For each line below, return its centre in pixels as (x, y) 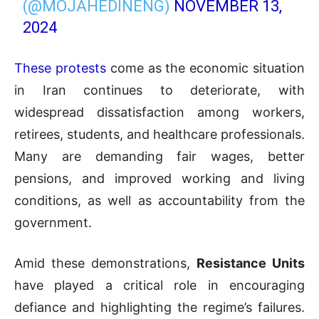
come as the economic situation (205, 68)
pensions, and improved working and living (159, 179)
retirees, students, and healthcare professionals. (159, 135)
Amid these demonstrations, (105, 263)
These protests (60, 68)
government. (53, 223)
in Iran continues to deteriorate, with (159, 90)
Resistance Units (251, 263)
